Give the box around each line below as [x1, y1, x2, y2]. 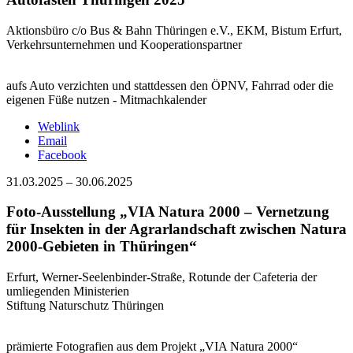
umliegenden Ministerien [6, 284, 129, 299]
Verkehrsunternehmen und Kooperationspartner [6, 37, 242, 51]
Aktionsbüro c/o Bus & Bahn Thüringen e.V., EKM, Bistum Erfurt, [6, 23, 342, 37]
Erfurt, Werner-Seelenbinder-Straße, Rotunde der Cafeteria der [6, 270, 317, 284]
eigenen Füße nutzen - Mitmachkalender [6, 92, 206, 106]
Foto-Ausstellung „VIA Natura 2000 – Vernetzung [6, 203, 329, 221]
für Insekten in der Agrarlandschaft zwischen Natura [6, 221, 347, 238]
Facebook [38, 147, 87, 162]
